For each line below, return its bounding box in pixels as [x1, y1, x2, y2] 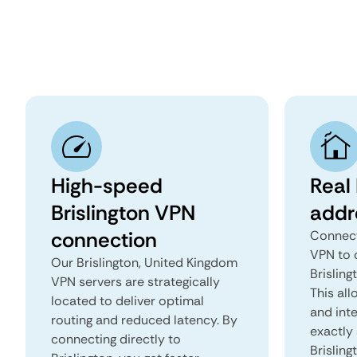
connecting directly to [51, 331, 181, 347]
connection [51, 226, 157, 253]
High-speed [51, 172, 163, 199]
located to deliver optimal [51, 292, 204, 309]
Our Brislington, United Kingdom [51, 254, 237, 271]
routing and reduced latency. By [51, 312, 237, 328]
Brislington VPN [51, 199, 195, 226]
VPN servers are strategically [51, 273, 220, 290]
